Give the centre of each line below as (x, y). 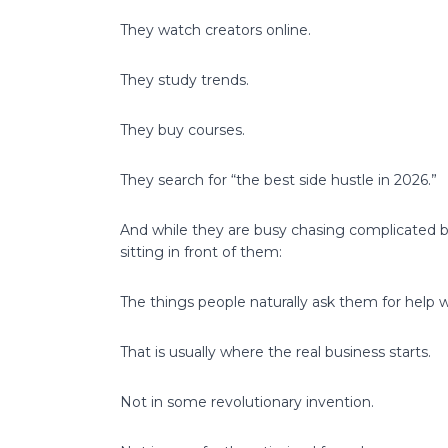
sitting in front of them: (201, 251)
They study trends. (184, 79)
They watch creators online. (215, 29)
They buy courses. (182, 129)
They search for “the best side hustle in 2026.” (278, 179)
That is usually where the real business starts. (275, 351)
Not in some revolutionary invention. (247, 401)
